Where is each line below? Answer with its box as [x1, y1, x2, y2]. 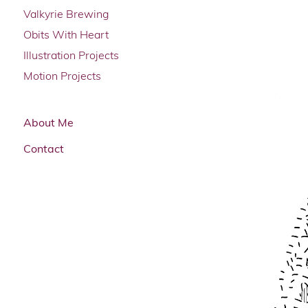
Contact [23, 141, 64, 155]
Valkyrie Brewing [23, 6, 109, 21]
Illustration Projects [23, 47, 119, 62]
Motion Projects [23, 68, 101, 82]
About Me [23, 115, 74, 129]
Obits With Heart [23, 27, 109, 41]
